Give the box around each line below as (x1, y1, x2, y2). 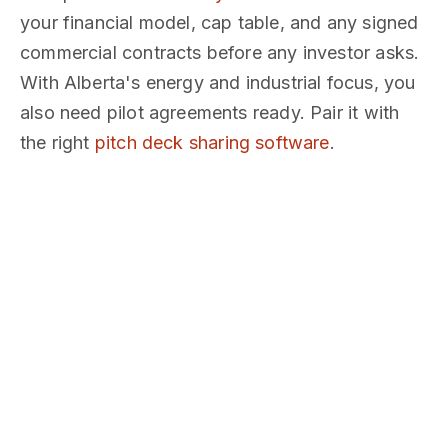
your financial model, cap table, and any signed (20, 12, 419, 33)
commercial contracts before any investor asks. (20, 42, 420, 63)
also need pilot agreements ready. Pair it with (20, 102, 400, 123)
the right (20, 132, 95, 153)
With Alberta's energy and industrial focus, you (20, 72, 416, 93)
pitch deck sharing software (94, 132, 330, 153)
